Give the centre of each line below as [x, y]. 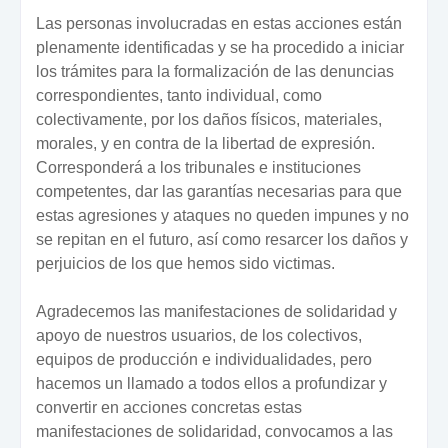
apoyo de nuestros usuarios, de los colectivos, [199, 335]
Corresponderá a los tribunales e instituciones [198, 167]
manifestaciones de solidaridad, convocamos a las [214, 431]
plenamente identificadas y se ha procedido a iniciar [220, 47]
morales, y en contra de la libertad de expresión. [205, 143]
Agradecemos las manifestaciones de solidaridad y [216, 311]
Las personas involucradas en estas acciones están [219, 23]
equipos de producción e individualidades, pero [204, 359]
